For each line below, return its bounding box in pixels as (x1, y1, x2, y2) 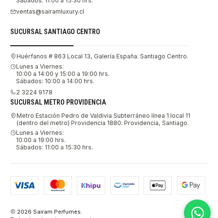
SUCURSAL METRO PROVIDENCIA (10, 98, 106, 106)
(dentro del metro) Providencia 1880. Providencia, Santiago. (17, 119, 189, 127)
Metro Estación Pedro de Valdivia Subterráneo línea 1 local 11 (17, 111, 190, 119)
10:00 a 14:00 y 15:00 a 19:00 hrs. (16, 70, 109, 77)
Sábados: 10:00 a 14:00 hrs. (16, 77, 94, 85)
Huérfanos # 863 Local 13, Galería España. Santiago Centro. (17, 52, 188, 60)
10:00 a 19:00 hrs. (16, 136, 66, 144)
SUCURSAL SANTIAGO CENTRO (10, 27, 100, 36)
